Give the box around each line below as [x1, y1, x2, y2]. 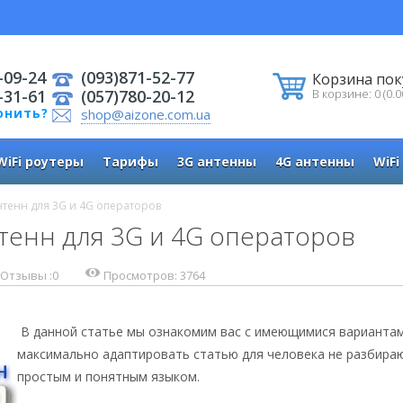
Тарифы [103, 153, 158, 170]
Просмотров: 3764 [103, 267, 205, 283]
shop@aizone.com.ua [81, 105, 210, 123]
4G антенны [275, 153, 354, 170]
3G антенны [177, 153, 256, 170]
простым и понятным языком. [16, 368, 200, 385]
